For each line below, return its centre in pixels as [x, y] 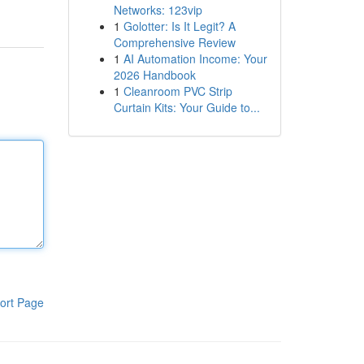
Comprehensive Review [174, 42]
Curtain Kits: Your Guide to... [186, 107]
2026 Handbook [154, 75]
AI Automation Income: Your [195, 58]
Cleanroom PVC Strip [178, 91]
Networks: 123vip [158, 10]
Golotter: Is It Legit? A [179, 26]
